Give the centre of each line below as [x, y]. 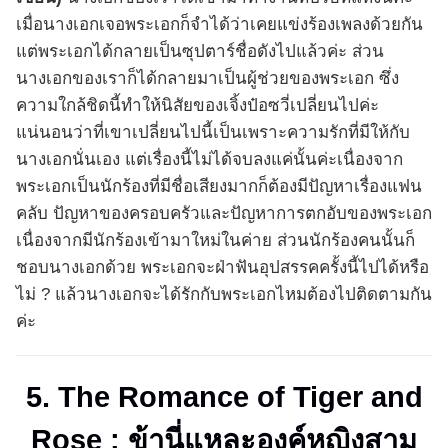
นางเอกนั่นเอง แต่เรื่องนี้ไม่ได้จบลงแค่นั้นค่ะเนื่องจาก [209, 160]
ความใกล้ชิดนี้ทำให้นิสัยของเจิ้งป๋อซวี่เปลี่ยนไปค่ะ [197, 106]
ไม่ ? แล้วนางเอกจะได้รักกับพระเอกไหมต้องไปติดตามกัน [224, 295]
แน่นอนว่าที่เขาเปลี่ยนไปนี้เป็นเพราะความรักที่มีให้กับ [213, 133]
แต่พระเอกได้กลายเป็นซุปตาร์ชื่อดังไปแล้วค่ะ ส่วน [200, 52]
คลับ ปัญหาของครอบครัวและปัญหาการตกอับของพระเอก [224, 214]
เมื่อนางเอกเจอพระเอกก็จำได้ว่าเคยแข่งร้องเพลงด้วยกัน [219, 25]
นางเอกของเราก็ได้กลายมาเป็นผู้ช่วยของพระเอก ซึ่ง [207, 79]
